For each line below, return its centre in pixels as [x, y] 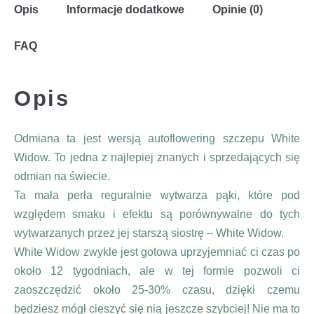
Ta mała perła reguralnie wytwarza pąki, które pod [157, 195]
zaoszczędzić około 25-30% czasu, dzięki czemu [157, 289]
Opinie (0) [238, 9]
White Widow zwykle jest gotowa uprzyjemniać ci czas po [157, 252]
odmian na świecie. [62, 176]
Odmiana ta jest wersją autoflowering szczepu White [157, 138]
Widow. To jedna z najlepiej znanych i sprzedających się [157, 157]
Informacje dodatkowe [125, 9]
